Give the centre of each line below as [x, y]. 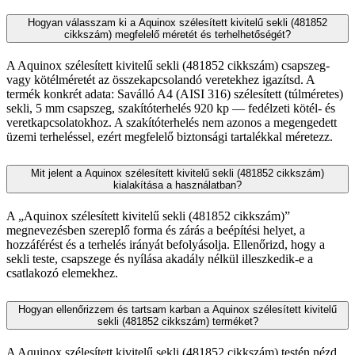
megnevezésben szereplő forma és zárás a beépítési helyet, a [156, 231]
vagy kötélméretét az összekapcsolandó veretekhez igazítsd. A [160, 80]
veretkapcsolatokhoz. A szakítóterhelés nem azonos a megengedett [172, 123]
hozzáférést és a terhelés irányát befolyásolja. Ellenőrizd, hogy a [166, 245]
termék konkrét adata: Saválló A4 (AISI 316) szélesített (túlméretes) [175, 94]
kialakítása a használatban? [177, 185]
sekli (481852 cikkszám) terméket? [177, 321]
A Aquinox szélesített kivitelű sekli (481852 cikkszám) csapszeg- [168, 66]
